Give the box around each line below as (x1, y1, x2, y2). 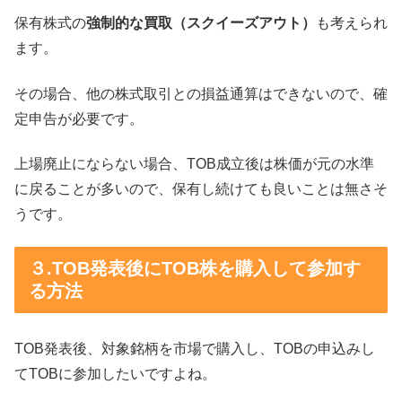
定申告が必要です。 (14, 110, 144, 127)
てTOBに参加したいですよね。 (14, 365, 216, 381)
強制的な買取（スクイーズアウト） (86, 15, 316, 31)
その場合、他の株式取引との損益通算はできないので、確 (14, 85, 388, 101)
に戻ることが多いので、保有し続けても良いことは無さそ (14, 180, 388, 197)
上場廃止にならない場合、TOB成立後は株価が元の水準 (14, 155, 374, 171)
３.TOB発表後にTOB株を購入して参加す (29, 258, 361, 279)
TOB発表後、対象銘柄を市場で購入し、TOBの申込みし (14, 340, 375, 356)
